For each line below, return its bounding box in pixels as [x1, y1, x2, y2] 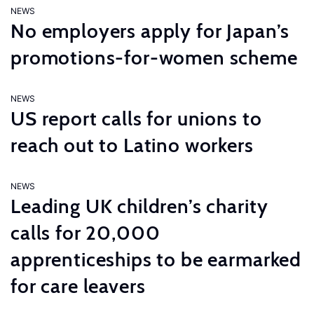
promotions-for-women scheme [11, 46, 298, 69]
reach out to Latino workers [11, 133, 254, 157]
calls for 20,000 [11, 221, 161, 245]
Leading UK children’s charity [11, 194, 268, 218]
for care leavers [11, 274, 146, 298]
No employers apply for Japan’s [11, 19, 290, 43]
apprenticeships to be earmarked [11, 247, 302, 271]
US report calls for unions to [11, 107, 262, 130]
